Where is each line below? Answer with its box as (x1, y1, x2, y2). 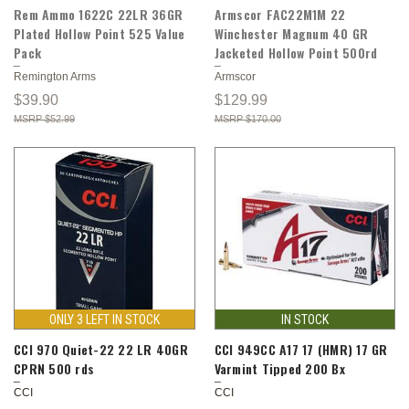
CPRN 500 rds (14, 358, 94, 378)
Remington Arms (14, 69, 96, 83)
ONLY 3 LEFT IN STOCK (48, 311, 160, 327)
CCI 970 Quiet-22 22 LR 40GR (14, 339, 188, 359)
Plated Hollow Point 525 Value (14, 23, 185, 43)
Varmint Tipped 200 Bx (214, 358, 345, 378)
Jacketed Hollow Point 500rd (214, 42, 378, 62)
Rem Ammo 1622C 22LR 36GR (14, 4, 183, 24)
